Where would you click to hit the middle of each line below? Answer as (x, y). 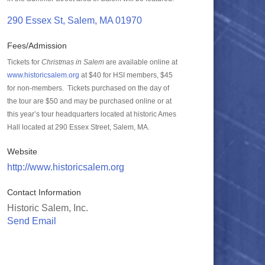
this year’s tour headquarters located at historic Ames (92, 114)
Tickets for (24, 62)
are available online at (141, 62)
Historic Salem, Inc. (48, 208)
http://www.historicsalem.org (66, 167)
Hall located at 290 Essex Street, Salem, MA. (81, 127)
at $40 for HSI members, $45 (126, 75)
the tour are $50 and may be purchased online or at (89, 101)
